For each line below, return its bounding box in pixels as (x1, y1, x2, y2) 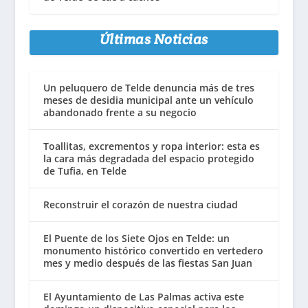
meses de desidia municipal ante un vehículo (43, 93, 254, 107)
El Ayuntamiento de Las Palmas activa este (43, 290, 244, 304)
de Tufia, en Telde (43, 164, 126, 178)
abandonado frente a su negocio (43, 106, 197, 120)
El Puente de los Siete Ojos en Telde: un (43, 232, 230, 245)
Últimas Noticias (99, 30, 208, 49)
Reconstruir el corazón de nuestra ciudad (43, 198, 238, 212)
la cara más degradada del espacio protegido (43, 152, 254, 166)
